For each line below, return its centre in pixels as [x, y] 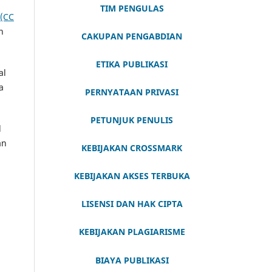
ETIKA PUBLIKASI [132, 64]
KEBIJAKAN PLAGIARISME [132, 232]
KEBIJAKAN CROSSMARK [132, 148]
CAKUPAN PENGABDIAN [132, 36]
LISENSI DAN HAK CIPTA [132, 204]
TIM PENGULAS [132, 8]
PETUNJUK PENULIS [132, 120]
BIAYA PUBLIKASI [132, 260]
